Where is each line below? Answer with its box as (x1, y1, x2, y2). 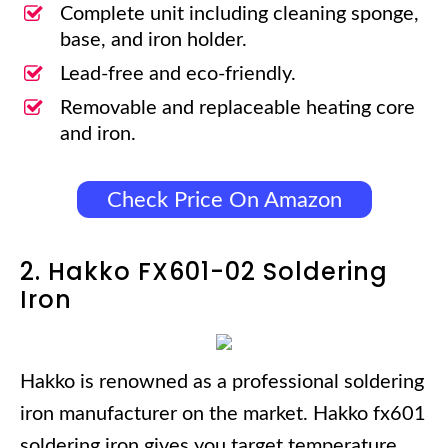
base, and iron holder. (60, 30, 247, 51)
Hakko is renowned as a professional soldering (20, 372, 424, 393)
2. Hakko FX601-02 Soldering (20, 255, 388, 289)
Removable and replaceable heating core (60, 98, 415, 119)
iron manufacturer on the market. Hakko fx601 (20, 404, 426, 425)
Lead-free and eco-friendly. (60, 64, 296, 85)
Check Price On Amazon (106, 188, 342, 211)
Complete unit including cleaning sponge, (60, 4, 419, 25)
